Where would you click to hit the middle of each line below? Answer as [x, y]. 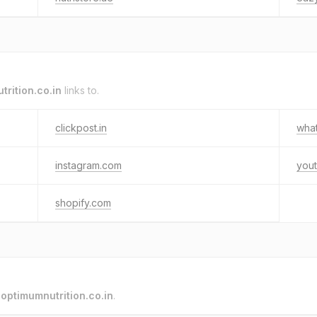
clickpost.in [81, 128]
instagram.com [88, 165]
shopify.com [83, 203]
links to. [80, 90]
